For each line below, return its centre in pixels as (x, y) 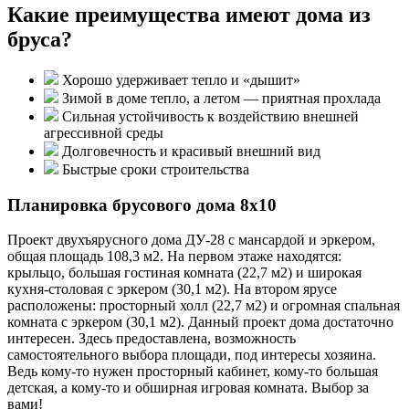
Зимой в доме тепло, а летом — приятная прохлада (220, 98)
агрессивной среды (104, 132)
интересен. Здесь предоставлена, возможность (152, 339)
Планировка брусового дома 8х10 (142, 204)
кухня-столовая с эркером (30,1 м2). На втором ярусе (172, 289)
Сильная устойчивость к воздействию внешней (209, 116)
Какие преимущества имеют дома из (189, 14)
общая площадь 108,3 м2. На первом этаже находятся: (174, 257)
